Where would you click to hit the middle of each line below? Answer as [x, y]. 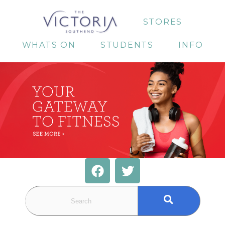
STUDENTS [127, 45]
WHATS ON [49, 45]
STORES [162, 22]
